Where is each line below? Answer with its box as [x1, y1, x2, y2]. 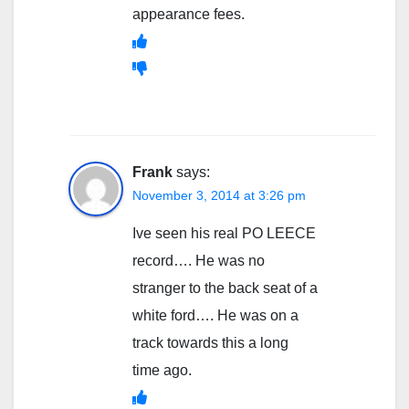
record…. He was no [132, 253, 265, 269]
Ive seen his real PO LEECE [132, 225, 316, 242]
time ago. [132, 362, 192, 379]
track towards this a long [132, 335, 288, 351]
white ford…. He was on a [132, 308, 299, 324]
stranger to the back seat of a [132, 280, 318, 297]
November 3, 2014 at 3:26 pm [132, 188, 306, 204]
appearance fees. [132, 6, 245, 23]
